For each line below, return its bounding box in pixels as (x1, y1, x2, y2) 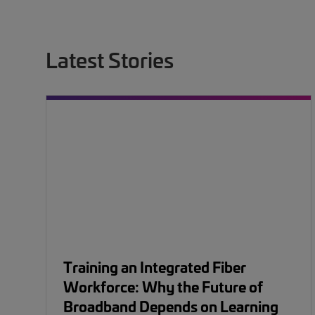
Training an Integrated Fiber (63, 256, 246, 277)
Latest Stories (46, 45, 174, 75)
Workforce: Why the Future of (63, 276, 263, 297)
